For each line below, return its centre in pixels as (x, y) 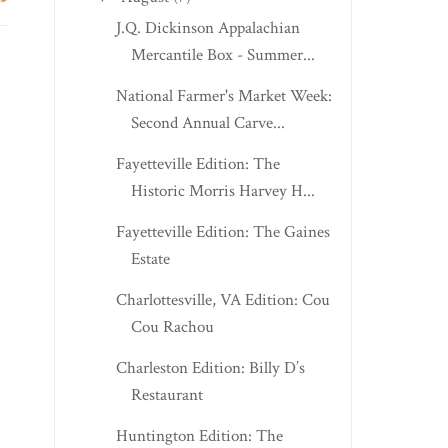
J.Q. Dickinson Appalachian (207, 28)
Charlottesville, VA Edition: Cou (222, 300)
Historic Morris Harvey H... (222, 191)
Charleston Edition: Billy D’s (210, 368)
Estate (150, 259)
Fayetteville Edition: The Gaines (222, 232)
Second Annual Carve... (207, 123)
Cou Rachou (172, 327)
